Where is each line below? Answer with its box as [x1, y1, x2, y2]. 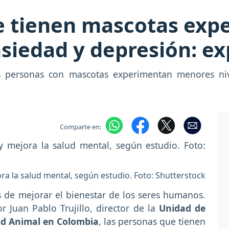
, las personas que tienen [99, 215, 205, 228]
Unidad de [158, 202, 206, 215]
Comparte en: [59, 122, 101, 131]
